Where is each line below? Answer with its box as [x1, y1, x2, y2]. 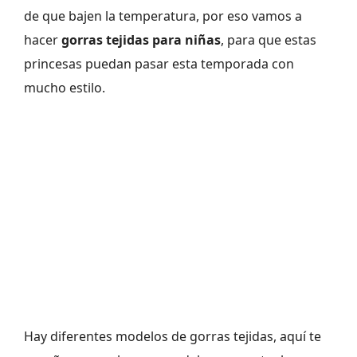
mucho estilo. [24, 79, 105, 97]
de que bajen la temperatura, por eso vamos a [24, 7, 302, 25]
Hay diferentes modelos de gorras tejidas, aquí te [24, 328, 321, 346]
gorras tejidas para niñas [61, 31, 221, 49]
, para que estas [221, 31, 316, 49]
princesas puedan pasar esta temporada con [24, 55, 294, 73]
